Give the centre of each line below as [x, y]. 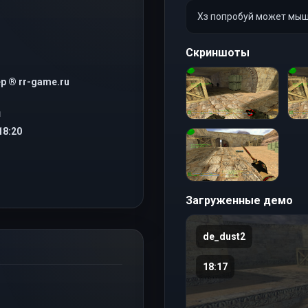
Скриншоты [218, 53]
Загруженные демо [239, 200]
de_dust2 [224, 236]
